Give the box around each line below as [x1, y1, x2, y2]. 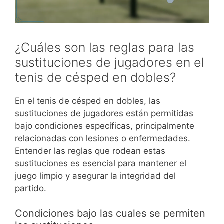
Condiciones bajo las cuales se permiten [15, 207, 205, 220]
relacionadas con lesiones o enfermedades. [15, 133, 190, 143]
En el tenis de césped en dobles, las [15, 95, 160, 106]
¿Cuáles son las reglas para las [15, 39, 194, 55]
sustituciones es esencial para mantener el [15, 158, 186, 168]
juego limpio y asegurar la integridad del [15, 170, 176, 181]
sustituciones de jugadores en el [15, 54, 204, 70]
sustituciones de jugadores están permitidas [15, 108, 193, 118]
